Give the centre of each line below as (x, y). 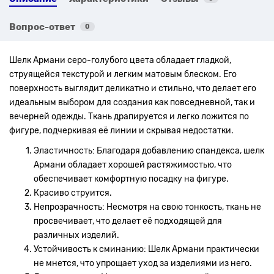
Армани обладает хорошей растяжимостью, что (133, 165)
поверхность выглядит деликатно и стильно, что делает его (133, 88)
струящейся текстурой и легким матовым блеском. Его (123, 74)
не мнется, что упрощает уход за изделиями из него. (143, 263)
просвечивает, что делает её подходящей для (128, 221)
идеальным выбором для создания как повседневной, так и (132, 102)
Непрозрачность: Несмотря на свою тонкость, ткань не (147, 207)
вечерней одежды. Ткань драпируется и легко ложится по (129, 116)
